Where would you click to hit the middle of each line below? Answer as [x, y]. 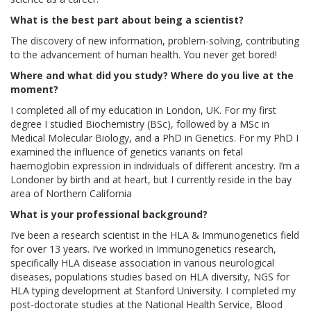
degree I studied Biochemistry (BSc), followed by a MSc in [140, 124]
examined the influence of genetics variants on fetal [127, 151]
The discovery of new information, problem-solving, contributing [155, 40]
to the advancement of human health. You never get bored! [144, 54]
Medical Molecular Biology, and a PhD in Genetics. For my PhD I [154, 137]
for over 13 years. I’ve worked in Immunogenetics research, [143, 249]
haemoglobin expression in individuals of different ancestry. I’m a [155, 165]
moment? [34, 89]
